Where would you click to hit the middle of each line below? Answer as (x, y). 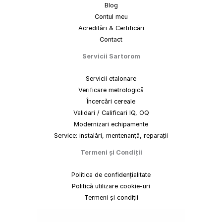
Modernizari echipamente (111, 124)
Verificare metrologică (111, 90)
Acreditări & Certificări (111, 28)
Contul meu (111, 16)
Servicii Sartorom (111, 56)
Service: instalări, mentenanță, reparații (111, 136)
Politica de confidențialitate (111, 175)
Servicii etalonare (111, 79)
